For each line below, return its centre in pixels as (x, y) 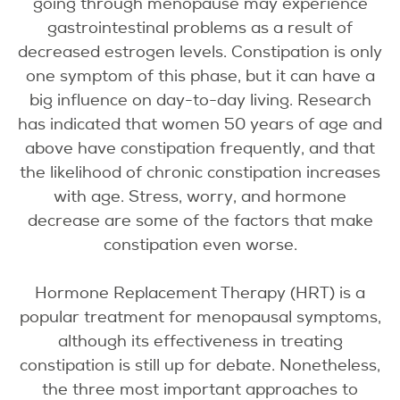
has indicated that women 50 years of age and (200, 125)
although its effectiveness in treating (200, 342)
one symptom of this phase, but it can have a (200, 76)
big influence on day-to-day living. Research (200, 100)
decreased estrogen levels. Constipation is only (200, 52)
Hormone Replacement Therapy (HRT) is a (200, 293)
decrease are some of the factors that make (200, 221)
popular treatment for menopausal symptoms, (200, 317)
